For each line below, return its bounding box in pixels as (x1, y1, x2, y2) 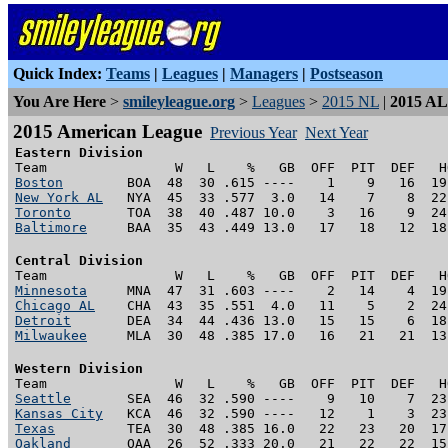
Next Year (305, 124, 368, 141)
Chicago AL (15, 298, 95, 313)
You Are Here (13, 93, 106, 110)
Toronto (15, 205, 71, 220)
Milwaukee (15, 328, 87, 343)
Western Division (15, 361, 143, 376)
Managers (230, 65, 298, 82)
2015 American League (13, 121, 202, 142)
